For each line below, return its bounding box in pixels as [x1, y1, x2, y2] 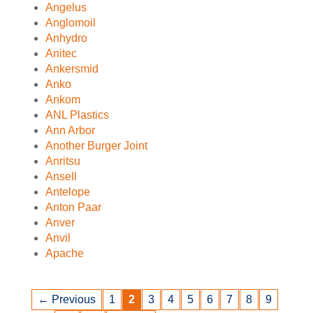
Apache [45, 247, 84, 259]
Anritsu [45, 155, 80, 167]
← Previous [38, 293, 96, 306]
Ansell [45, 170, 77, 182]
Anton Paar [45, 201, 101, 213]
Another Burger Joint [45, 140, 147, 152]
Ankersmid [45, 63, 99, 75]
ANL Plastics [45, 109, 109, 121]
